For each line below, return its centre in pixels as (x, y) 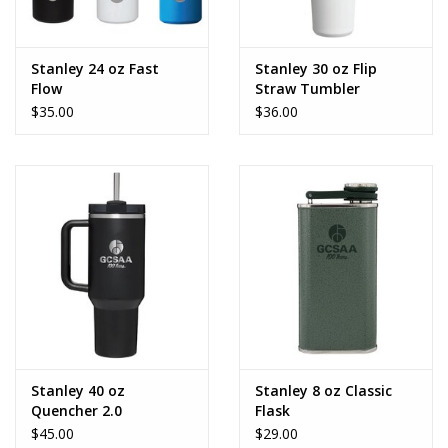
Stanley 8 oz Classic (323, 390)
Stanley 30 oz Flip (316, 69)
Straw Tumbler (307, 89)
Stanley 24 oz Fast (95, 69)
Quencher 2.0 (76, 410)
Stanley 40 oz (78, 390)
